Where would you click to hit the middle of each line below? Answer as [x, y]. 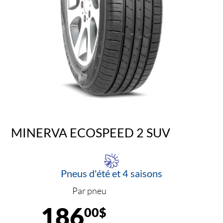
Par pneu [89, 191]
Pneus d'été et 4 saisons [111, 173]
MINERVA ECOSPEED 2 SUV [91, 132]
